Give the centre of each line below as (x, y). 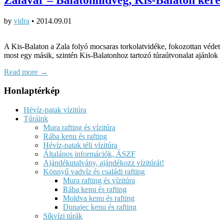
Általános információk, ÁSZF (89, 154)
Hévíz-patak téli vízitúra (80, 145)
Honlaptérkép (32, 91)
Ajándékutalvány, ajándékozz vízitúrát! (104, 163)
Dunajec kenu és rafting (100, 207)
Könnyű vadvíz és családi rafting (94, 172)
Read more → (26, 72)
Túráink (36, 119)
